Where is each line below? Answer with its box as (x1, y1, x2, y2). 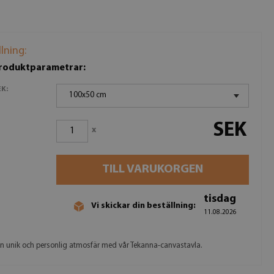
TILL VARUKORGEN (102, 163, 204, 176)
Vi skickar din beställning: (91, 201, 196, 210)
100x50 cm (69, 91, 107, 99)
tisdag (204, 193, 236, 205)
